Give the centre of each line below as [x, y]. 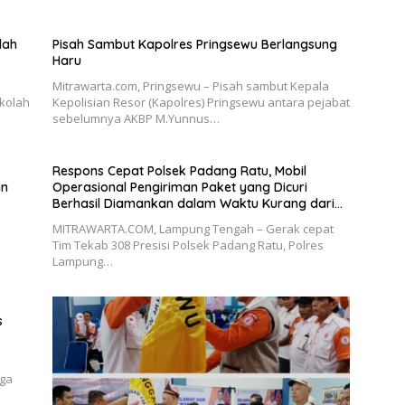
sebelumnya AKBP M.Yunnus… [136, 119]
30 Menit [77, 220]
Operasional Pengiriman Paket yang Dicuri [179, 188]
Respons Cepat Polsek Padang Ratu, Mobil [179, 171]
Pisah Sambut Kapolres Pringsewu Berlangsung [194, 45]
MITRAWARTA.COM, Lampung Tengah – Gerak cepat [193, 229]
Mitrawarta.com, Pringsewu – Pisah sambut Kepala [190, 86]
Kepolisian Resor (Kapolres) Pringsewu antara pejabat [201, 103]
